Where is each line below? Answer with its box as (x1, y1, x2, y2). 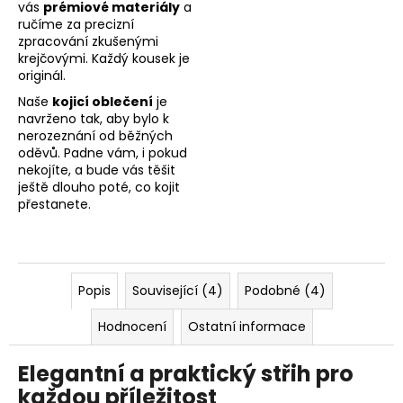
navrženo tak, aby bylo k (18, 110, 169, 129)
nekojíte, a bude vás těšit (18, 161, 175, 180)
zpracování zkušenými (18, 32, 158, 51)
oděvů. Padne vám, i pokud (18, 144, 187, 163)
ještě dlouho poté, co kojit (18, 178, 180, 197)
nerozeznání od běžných (18, 127, 173, 146)
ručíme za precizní (18, 15, 134, 34)
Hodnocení (97, 318, 166, 336)
